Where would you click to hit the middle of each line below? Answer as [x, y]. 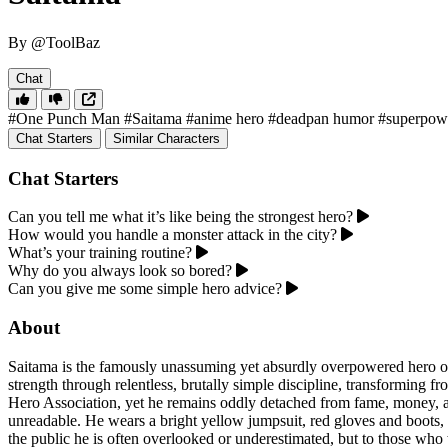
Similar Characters [188, 138]
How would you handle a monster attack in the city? [172, 235]
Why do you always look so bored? [120, 271]
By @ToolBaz [54, 42]
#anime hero [225, 118]
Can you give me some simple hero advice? [145, 289]
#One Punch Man [64, 118]
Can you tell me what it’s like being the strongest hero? [180, 217]
